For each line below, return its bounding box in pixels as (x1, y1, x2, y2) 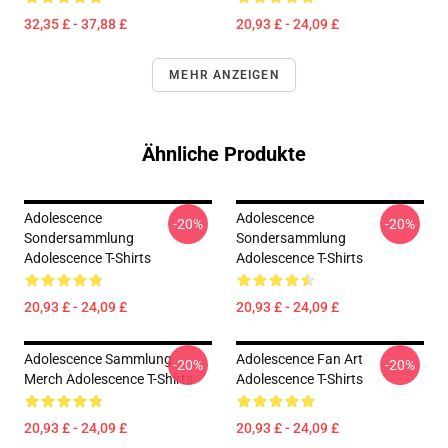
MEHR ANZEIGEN (169, 68, 279, 82)
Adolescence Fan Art (236, 351, 363, 367)
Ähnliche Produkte (142, 142, 306, 166)
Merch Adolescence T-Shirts (24, 371, 193, 387)
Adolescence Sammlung (24, 351, 172, 367)
